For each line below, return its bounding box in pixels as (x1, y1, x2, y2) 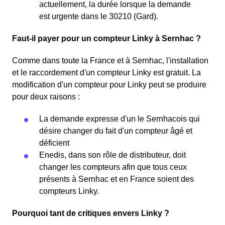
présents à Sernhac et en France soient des (39, 175, 194, 184)
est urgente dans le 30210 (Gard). (39, 12, 158, 21)
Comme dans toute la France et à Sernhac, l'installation (12, 56, 208, 65)
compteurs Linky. (39, 187, 99, 196)
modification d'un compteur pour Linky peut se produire (12, 80, 206, 89)
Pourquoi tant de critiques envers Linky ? (12, 209, 169, 218)
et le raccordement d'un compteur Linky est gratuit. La (12, 68, 201, 77)
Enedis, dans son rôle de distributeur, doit (39, 151, 186, 160)
